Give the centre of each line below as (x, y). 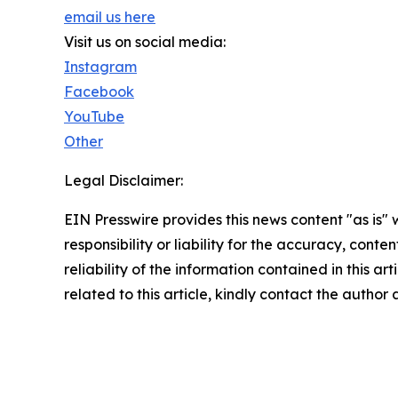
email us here (110, 16)
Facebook (99, 91)
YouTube (94, 116)
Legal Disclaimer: (123, 180)
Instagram (100, 66)
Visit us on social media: (145, 41)
